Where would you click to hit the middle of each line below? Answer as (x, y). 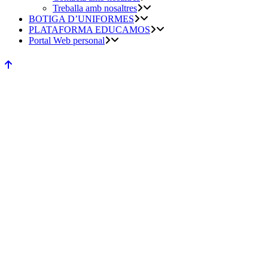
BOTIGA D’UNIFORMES (81, 19)
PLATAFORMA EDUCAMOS (89, 30)
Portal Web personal (67, 40)
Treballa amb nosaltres (95, 8)
